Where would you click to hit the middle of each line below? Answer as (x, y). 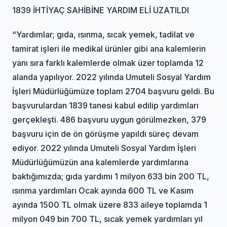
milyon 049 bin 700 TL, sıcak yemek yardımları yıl (108, 219)
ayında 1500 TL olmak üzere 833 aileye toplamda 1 (110, 204)
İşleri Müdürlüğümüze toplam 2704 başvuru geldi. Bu (113, 91)
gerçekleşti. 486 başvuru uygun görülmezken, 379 (109, 119)
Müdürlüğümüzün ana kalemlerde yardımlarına (101, 162)
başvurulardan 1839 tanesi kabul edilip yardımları (106, 105)
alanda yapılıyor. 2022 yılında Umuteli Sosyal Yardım (112, 77)
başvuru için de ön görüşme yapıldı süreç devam (106, 134)
